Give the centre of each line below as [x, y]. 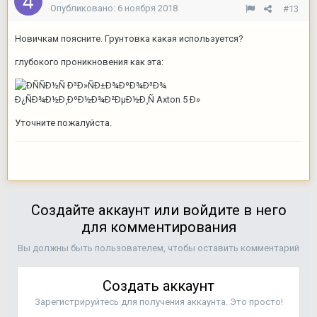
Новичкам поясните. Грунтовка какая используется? [129, 39]
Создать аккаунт [158, 286]
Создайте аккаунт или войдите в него [158, 211]
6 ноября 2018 [148, 8]
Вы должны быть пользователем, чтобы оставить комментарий [158, 248]
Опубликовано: [84, 8]
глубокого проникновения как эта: [90, 62]
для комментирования [158, 227]
